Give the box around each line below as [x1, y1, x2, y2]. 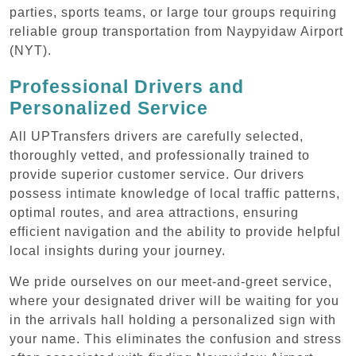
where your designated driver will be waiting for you [10, 293, 339, 308]
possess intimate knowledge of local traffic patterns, [10, 186, 340, 200]
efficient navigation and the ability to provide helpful [10, 224, 341, 238]
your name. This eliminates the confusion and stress [10, 331, 342, 346]
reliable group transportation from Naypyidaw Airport [10, 24, 343, 38]
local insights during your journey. [10, 243, 226, 257]
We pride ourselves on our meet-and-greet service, [10, 274, 332, 288]
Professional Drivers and [10, 75, 244, 97]
